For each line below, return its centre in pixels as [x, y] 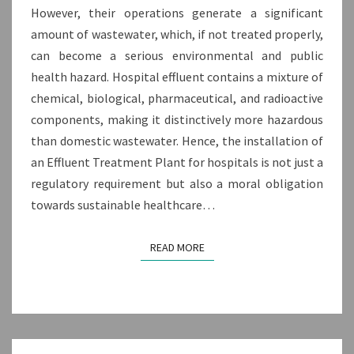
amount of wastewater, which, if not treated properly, [177, 34]
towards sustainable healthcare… [123, 205]
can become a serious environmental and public [177, 56]
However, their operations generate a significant [177, 13]
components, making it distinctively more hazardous [177, 120]
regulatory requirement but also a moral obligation [177, 184]
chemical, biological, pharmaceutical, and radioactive [177, 98]
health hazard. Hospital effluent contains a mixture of [177, 77]
